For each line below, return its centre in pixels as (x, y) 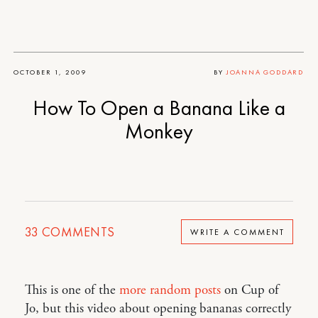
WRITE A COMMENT (237, 232)
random (170, 290)
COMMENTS (77, 232)
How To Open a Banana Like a (159, 108)
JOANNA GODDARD (265, 72)
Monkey (159, 131)
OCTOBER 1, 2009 (50, 72)
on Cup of (250, 290)
